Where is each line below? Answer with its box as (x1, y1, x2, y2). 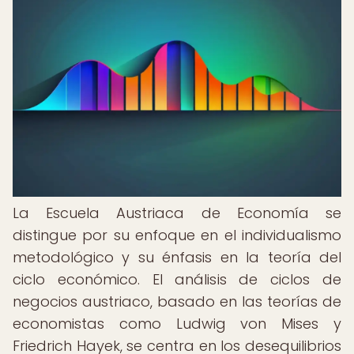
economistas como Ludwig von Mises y (13, 314, 341, 333)
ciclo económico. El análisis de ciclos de (13, 269, 341, 289)
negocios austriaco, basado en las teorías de (13, 292, 341, 311)
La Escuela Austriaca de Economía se (13, 203, 341, 223)
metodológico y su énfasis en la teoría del (13, 247, 341, 267)
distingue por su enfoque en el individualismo (13, 225, 341, 245)
